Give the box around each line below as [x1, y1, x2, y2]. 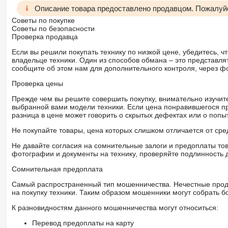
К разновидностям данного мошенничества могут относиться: [11, 203, 218, 212]
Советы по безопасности [11, 24, 95, 33]
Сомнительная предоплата [11, 164, 103, 173]
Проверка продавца [11, 32, 78, 41]
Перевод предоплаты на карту [32, 218, 134, 227]
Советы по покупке [11, 16, 75, 24]
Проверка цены [11, 79, 63, 88]
